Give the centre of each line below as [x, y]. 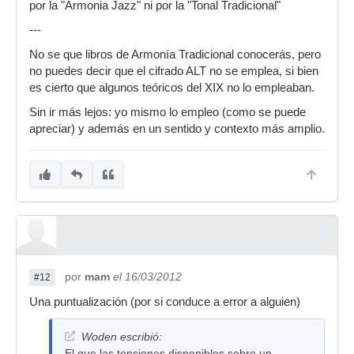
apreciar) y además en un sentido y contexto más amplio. [177, 129]
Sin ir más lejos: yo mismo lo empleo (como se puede [168, 112]
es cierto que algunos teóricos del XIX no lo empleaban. [172, 88]
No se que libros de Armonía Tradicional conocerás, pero [175, 55]
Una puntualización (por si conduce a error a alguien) [165, 302]
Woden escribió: [122, 337]
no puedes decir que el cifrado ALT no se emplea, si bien [174, 71]
